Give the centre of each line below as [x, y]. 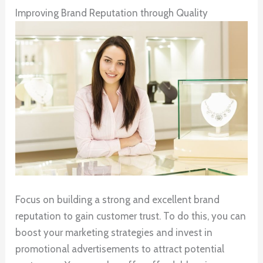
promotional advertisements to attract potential [120, 249]
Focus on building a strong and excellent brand [118, 200]
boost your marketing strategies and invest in [114, 233]
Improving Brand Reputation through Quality [112, 13]
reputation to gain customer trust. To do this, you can [131, 216]
